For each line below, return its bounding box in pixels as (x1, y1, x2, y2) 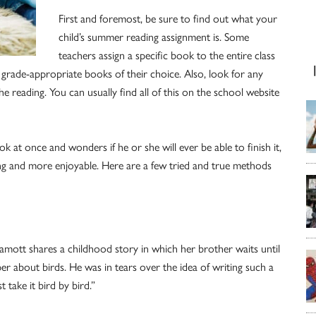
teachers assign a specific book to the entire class (59, 49, 275, 62)
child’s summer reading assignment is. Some (59, 30, 249, 44)
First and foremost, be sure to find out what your (59, 12, 277, 25)
